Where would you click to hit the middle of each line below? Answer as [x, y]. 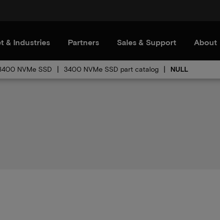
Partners [83, 42]
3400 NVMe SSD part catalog [111, 69]
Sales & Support [147, 42]
